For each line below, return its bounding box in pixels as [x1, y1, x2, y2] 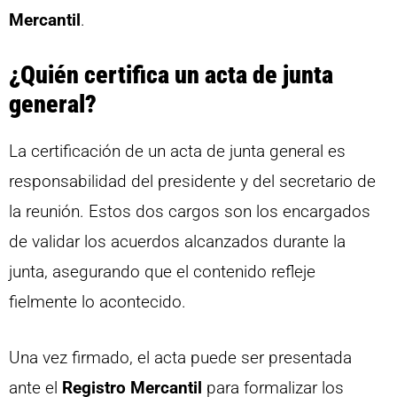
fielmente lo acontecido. [9, 292, 186, 313]
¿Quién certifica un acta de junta [9, 60, 333, 90]
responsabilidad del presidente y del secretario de [9, 171, 376, 192]
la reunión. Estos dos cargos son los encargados [9, 201, 370, 222]
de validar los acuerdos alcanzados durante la [9, 231, 346, 253]
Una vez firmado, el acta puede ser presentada [9, 346, 352, 368]
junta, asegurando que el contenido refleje [9, 261, 315, 283]
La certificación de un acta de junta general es [9, 141, 346, 162]
